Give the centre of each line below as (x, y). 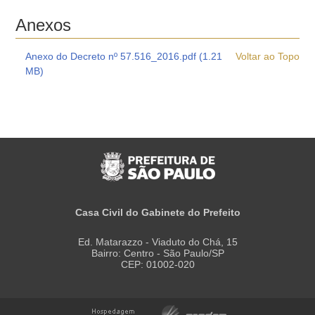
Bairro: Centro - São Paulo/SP (157, 253)
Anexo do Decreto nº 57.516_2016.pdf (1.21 (123, 56)
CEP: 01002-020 (157, 264)
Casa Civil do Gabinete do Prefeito (157, 212)
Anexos (44, 25)
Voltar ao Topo (267, 56)
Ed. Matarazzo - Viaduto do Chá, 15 (157, 242)
